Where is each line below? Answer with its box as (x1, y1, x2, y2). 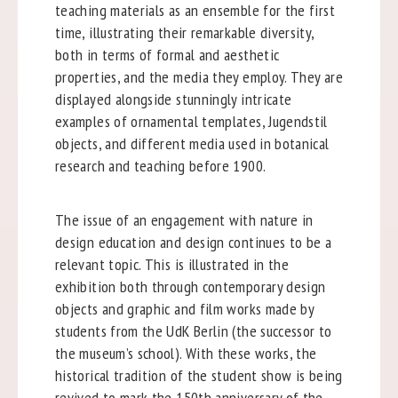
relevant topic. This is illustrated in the (54, 253, 290, 275)
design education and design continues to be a (54, 231, 332, 252)
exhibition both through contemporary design (54, 275, 326, 297)
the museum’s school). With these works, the (54, 342, 317, 363)
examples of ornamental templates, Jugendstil (54, 110, 328, 131)
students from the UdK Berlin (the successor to (54, 320, 332, 341)
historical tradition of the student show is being (54, 364, 343, 386)
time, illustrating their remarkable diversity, (54, 21, 314, 43)
